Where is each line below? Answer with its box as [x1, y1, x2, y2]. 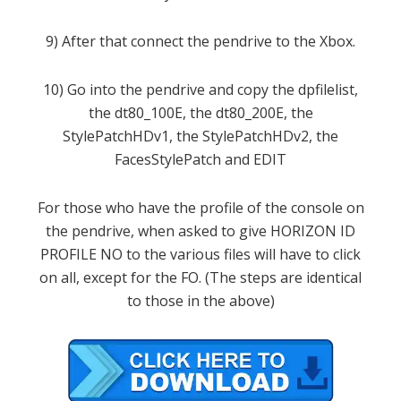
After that [62, 30, 127, 51]
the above [202, 290, 270, 311]
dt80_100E [114, 102, 183, 123]
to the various [126, 243, 220, 264]
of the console [246, 197, 343, 218]
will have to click [254, 243, 361, 264]
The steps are [209, 267, 306, 287]
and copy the [209, 79, 294, 99]
